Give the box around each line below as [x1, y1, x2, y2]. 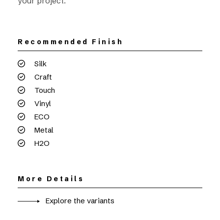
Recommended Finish [18, 37, 123, 46]
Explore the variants [44, 196, 114, 205]
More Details [18, 174, 84, 183]
